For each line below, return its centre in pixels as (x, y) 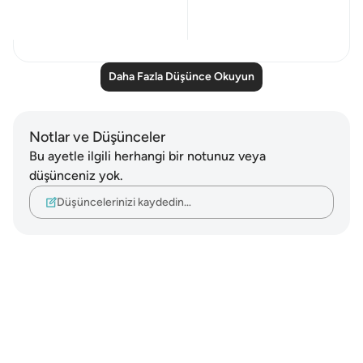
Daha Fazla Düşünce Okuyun (181, 77)
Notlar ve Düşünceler (97, 137)
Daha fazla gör (73, 9)
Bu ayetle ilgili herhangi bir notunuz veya (147, 156)
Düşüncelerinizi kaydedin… (124, 202)
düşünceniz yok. (76, 175)
